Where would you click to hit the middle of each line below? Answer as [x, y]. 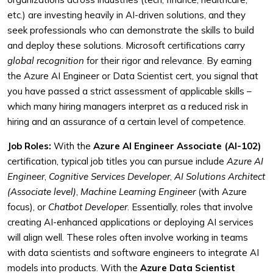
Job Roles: [29, 146]
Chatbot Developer [88, 207]
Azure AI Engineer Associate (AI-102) [177, 146]
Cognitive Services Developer [109, 176]
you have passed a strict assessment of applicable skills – [129, 91]
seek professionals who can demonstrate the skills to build [131, 30]
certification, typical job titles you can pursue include [117, 161]
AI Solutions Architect [220, 176]
